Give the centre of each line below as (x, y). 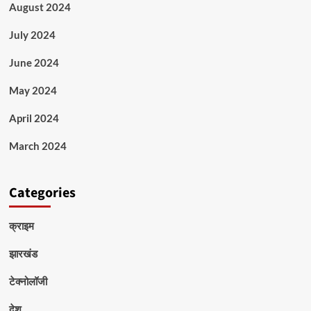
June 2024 (34, 63)
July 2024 (32, 35)
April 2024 (34, 118)
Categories (42, 193)
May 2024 (33, 91)
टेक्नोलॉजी (28, 281)
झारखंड (23, 254)
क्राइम (21, 226)
